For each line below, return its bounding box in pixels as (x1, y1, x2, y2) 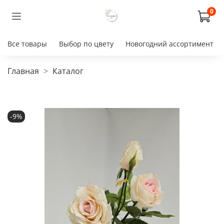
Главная (7, 65, 39, 76)
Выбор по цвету (59, 39, 113, 49)
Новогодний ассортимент (125, 39, 213, 49)
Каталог (52, 65, 83, 76)
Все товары (7, 39, 47, 49)
